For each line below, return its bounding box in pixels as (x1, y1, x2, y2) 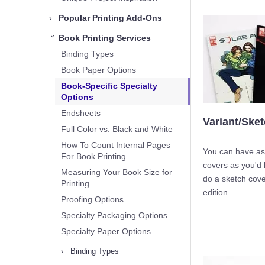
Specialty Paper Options (61, 227, 151, 236)
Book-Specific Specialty (61, 81, 157, 91)
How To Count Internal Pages (61, 140, 170, 150)
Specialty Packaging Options (61, 211, 167, 220)
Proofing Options (61, 195, 124, 204)
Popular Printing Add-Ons (56, 13, 162, 22)
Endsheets (61, 108, 101, 118)
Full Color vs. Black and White (61, 124, 173, 134)
